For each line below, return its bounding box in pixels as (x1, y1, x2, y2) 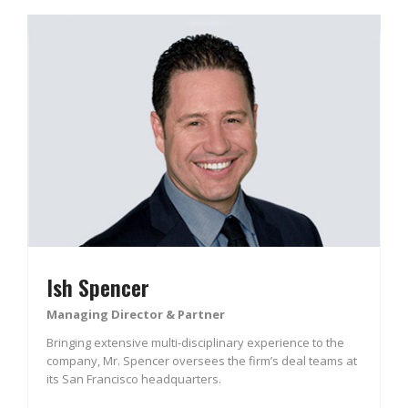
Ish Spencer (46, 270, 149, 303)
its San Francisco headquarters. (46, 370, 221, 387)
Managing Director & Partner (46, 305, 225, 322)
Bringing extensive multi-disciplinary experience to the (46, 333, 344, 351)
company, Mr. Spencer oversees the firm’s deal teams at (46, 352, 357, 369)
